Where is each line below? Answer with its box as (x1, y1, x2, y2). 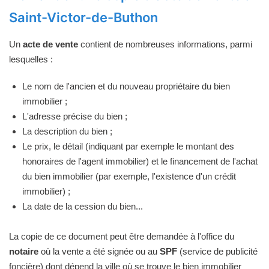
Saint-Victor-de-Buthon (9, 10, 158, 26)
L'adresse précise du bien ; (22, 111, 127, 122)
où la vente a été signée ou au (38, 246, 160, 257)
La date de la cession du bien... (22, 201, 143, 212)
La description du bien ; (22, 126, 112, 137)
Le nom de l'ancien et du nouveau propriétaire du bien (22, 81, 230, 92)
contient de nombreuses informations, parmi (78, 39, 252, 50)
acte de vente (23, 39, 78, 50)
